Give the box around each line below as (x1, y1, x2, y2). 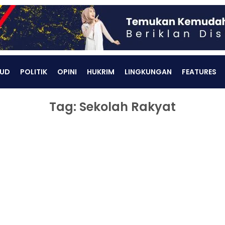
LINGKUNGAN (124, 67, 172, 77)
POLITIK (20, 67, 47, 77)
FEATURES (181, 67, 216, 77)
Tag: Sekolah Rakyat (49, 98, 176, 115)
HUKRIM (86, 67, 115, 77)
